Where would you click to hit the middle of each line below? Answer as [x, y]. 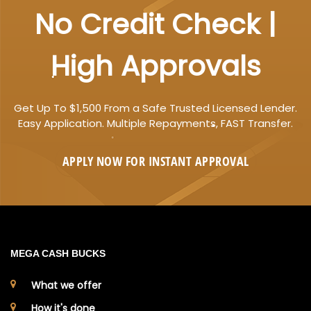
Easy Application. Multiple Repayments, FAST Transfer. [155, 123]
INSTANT [171, 161]
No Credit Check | [155, 24]
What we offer [66, 285]
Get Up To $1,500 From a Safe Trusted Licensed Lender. [155, 108]
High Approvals [155, 66]
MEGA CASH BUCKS [58, 253]
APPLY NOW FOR [105, 161]
